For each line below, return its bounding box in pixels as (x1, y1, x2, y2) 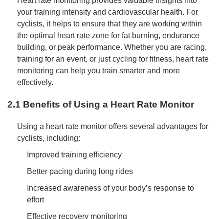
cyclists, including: (17, 133, 80, 142)
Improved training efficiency (27, 150, 122, 159)
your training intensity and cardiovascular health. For (17, 8, 198, 17)
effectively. (17, 78, 53, 87)
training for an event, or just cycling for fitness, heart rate (17, 55, 209, 64)
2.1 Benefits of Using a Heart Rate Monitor (7, 99, 194, 110)
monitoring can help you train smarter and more (17, 66, 180, 75)
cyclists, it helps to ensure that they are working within (17, 20, 202, 28)
